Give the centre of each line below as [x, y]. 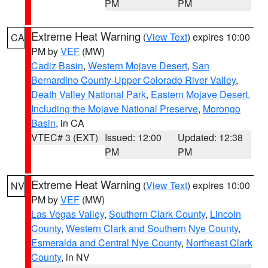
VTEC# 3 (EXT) [65, 137]
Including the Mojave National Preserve [115, 109]
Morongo [222, 109]
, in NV [75, 257]
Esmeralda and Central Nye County [106, 243]
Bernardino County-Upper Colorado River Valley [133, 80]
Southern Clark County [157, 214]
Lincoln [226, 214]
